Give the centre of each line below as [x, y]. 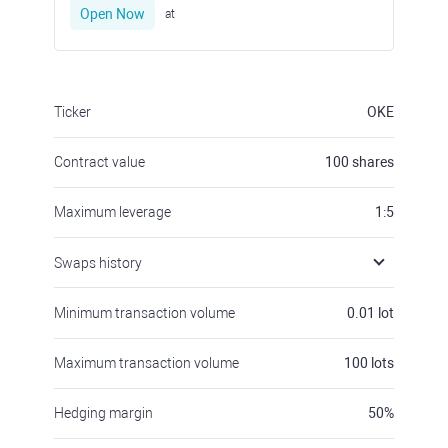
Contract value [99, 162]
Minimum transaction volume [144, 313]
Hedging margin [103, 413]
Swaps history [98, 263]
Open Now [112, 14]
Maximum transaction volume [146, 363]
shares [373, 162]
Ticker [72, 112]
